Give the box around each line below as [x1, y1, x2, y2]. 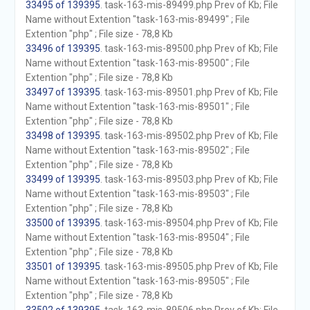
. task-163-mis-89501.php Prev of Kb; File [100, 86, 278, 98]
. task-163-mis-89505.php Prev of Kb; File [100, 261, 278, 272]
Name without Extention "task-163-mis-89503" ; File [25, 188, 250, 199]
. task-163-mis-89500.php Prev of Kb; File [100, 43, 278, 54]
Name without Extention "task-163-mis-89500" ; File [25, 57, 250, 69]
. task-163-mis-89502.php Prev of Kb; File [100, 130, 278, 141]
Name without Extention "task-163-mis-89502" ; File [25, 145, 250, 156]
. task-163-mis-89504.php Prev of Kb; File [100, 217, 278, 228]
